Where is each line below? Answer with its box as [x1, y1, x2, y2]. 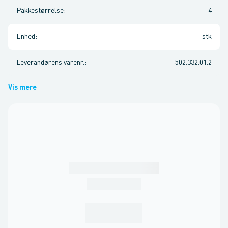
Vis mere [8, 84, 37, 91]
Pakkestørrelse [16, 7, 64, 14]
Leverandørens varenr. [16, 59, 84, 66]
